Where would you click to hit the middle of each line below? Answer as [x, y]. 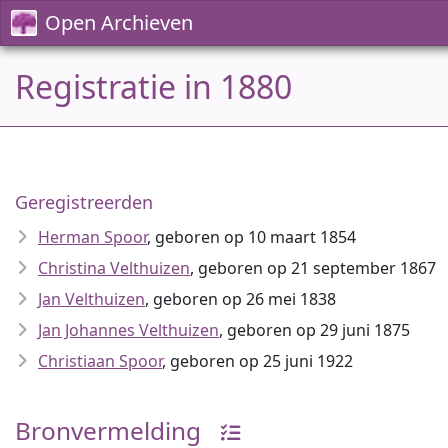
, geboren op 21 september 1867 [313, 268]
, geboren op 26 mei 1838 [240, 299]
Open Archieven [119, 22]
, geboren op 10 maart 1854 [251, 237]
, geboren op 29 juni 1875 [314, 330]
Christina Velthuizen [114, 268]
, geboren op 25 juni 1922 [257, 361]
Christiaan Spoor [100, 361]
